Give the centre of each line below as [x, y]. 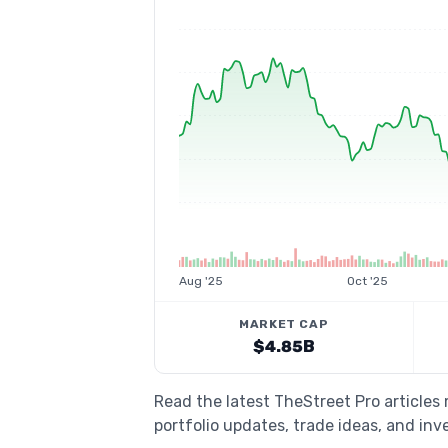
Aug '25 [201, 281]
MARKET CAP [284, 324]
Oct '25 [367, 281]
